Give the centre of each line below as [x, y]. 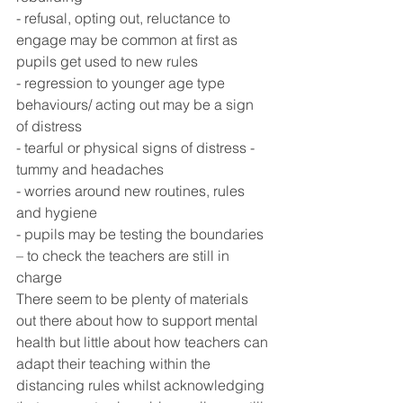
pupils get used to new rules [107, 61]
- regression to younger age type [122, 83]
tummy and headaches [90, 169]
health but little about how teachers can [144, 342]
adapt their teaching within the [115, 363]
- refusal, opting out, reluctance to [125, 18]
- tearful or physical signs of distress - [137, 148]
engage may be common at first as [129, 40]
